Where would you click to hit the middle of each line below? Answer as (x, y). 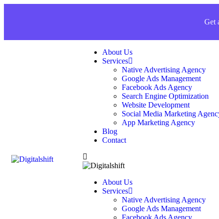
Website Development (156, 105)
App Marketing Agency (158, 122)
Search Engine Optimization (165, 96)
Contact (114, 140)
